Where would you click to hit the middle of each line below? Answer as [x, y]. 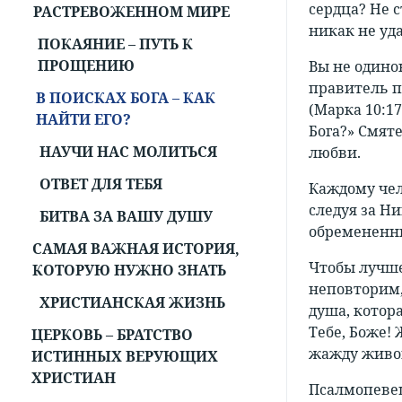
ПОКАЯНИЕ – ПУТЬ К [115, 44]
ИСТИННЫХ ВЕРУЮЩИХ [124, 357]
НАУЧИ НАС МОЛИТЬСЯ [128, 152]
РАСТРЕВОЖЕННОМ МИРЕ [131, 12]
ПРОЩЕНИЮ [86, 66]
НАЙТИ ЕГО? [84, 120]
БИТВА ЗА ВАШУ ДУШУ [126, 217]
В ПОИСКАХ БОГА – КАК [126, 98]
